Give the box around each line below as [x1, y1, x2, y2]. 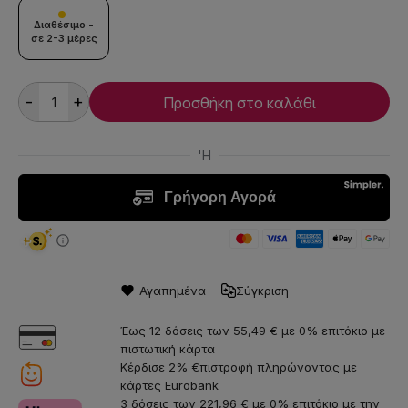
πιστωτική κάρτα [120, 342, 215, 357]
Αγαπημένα [138, 283, 206, 299]
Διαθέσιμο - [34, 18, 94, 32]
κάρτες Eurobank [120, 378, 219, 393]
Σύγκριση [235, 283, 289, 299]
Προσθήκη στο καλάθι [163, 94, 316, 113]
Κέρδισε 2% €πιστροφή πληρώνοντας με [120, 360, 357, 375]
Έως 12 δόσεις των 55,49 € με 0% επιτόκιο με [120, 323, 385, 339]
